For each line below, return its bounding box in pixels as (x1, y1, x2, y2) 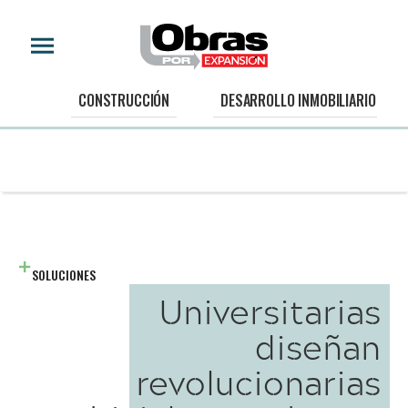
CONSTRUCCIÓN (78, 89, 170, 112)
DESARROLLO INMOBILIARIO (220, 89, 376, 112)
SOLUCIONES (32, 265, 96, 284)
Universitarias (159, 285, 381, 337)
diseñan (255, 321, 381, 372)
